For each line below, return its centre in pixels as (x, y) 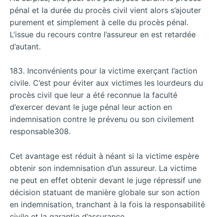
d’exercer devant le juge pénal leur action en (91, 107)
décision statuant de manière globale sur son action (105, 192)
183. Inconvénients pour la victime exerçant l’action (103, 71)
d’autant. (25, 46)
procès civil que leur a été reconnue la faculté (93, 95)
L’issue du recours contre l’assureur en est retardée (103, 34)
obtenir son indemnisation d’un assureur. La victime (103, 168)
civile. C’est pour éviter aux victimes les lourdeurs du (106, 83)
